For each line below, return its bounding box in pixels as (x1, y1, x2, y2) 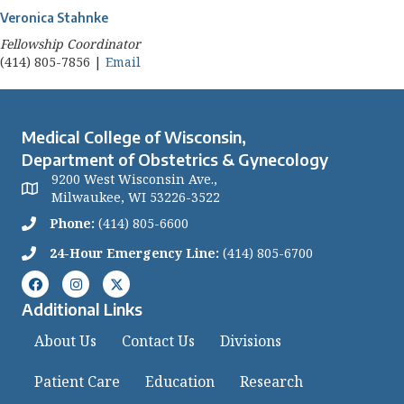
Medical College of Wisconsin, (22, 126, 246, 147)
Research (240, 372, 303, 391)
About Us (34, 330, 96, 351)
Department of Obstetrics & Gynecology (22, 149, 328, 170)
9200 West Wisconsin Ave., (51, 170, 217, 188)
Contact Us (122, 331, 195, 351)
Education (145, 372, 215, 391)
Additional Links (22, 298, 142, 319)
